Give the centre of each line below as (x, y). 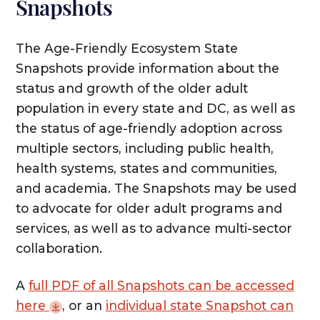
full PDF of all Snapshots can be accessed (161, 286)
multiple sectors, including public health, (144, 149)
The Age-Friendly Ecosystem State (126, 49)
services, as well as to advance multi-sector (154, 229)
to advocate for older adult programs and (149, 209)
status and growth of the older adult (131, 89)
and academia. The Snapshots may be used (156, 189)
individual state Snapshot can (199, 306)
